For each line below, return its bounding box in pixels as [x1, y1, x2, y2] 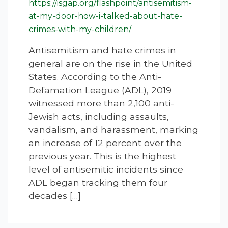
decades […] [28, 190, 81, 202]
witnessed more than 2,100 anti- [28, 98, 174, 109]
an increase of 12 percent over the [28, 137, 182, 149]
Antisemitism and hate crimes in [28, 45, 176, 56]
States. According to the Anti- [28, 71, 161, 82]
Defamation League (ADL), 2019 [28, 84, 172, 96]
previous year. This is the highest [28, 151, 176, 162]
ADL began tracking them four [28, 177, 167, 188]
